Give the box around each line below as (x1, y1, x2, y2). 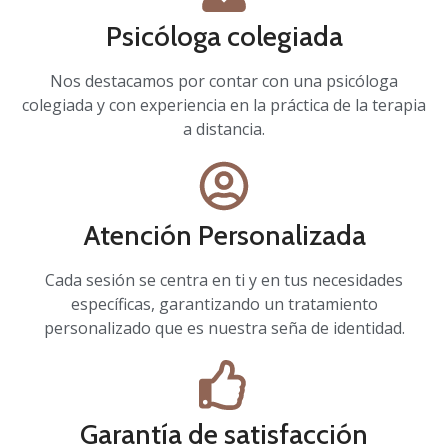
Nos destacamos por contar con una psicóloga (50, 70, 398, 93)
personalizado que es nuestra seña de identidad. (43, 317, 405, 340)
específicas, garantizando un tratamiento (70, 293, 378, 316)
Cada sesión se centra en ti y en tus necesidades (45, 269, 403, 292)
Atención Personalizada (82, 218, 366, 253)
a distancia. (183, 118, 265, 141)
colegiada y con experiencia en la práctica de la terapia (22, 94, 426, 117)
